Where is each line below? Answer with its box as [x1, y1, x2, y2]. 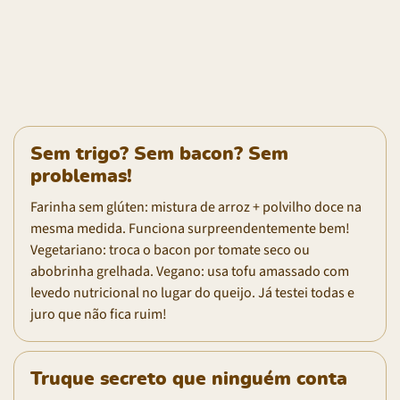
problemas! [30, 166, 132, 186]
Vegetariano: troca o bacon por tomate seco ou [30, 239, 310, 260]
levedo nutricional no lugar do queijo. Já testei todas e [30, 282, 354, 303]
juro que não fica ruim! [30, 304, 167, 324]
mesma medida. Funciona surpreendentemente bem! [30, 218, 350, 238]
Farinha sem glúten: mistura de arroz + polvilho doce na [30, 196, 362, 217]
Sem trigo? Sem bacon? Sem [30, 144, 288, 163]
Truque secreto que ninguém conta [30, 369, 347, 388]
